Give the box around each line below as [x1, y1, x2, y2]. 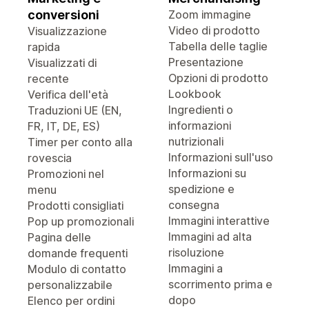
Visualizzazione [28, 24, 107, 38]
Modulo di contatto [28, 262, 126, 276]
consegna [168, 198, 219, 212]
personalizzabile [28, 278, 112, 292]
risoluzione [168, 246, 224, 259]
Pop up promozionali [28, 215, 134, 228]
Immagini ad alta [168, 230, 252, 243]
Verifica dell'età [28, 88, 108, 101]
